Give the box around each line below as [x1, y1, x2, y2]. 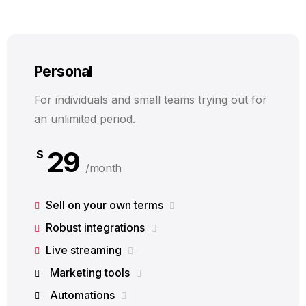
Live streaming [43, 243, 124, 257]
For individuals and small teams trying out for [34, 93, 267, 107]
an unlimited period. [34, 112, 135, 126]
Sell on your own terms [43, 198, 166, 212]
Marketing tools [47, 266, 133, 279]
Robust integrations [43, 221, 148, 234]
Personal [34, 63, 92, 80]
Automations [47, 288, 117, 302]
